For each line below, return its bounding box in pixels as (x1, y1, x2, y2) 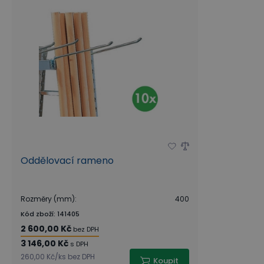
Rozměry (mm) (21, 194, 75, 204)
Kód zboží (21, 209, 54, 219)
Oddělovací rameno (21, 154, 114, 167)
